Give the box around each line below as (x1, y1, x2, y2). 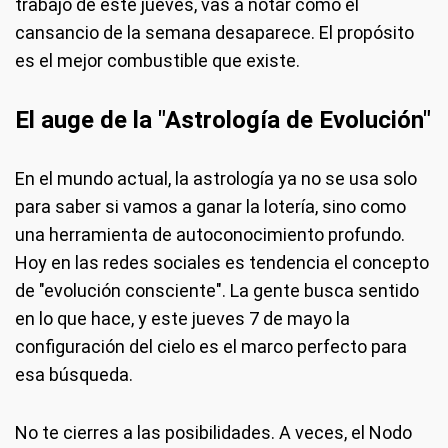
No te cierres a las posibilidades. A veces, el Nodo (15, 422, 412, 443)
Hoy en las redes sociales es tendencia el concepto (15, 252, 429, 273)
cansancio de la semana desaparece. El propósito (15, 22, 414, 43)
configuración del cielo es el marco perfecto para (15, 336, 407, 357)
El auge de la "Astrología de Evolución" (15, 106, 431, 134)
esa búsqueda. (15, 364, 133, 385)
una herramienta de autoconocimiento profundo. (15, 224, 405, 245)
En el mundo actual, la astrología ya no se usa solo (15, 168, 417, 189)
